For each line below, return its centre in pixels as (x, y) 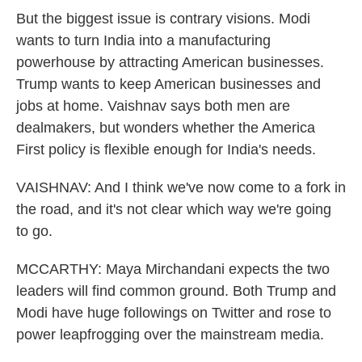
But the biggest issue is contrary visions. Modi (163, 19)
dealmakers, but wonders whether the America (166, 128)
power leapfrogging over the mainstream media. (170, 335)
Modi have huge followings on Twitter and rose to (174, 313)
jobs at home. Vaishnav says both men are (153, 106)
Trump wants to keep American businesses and (168, 84)
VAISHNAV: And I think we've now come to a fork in (181, 187)
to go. (34, 231)
